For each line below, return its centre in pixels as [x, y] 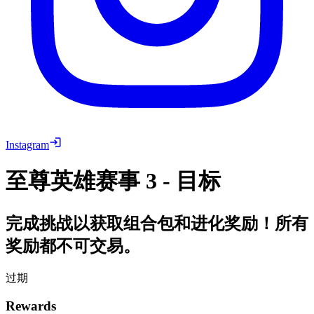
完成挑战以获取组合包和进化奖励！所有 [157, 223]
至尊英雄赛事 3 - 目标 [113, 181]
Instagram [27, 144]
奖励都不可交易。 [73, 246]
